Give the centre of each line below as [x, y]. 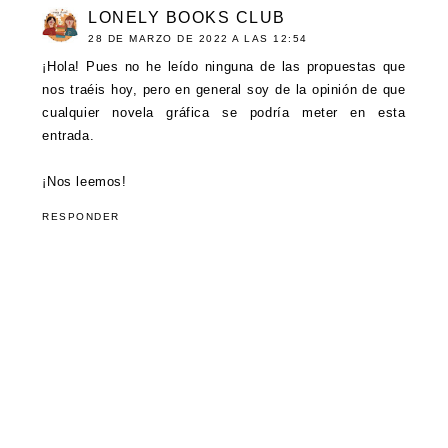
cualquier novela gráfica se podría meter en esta [224, 113]
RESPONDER [81, 217]
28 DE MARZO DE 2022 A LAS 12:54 [198, 39]
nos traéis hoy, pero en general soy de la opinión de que [224, 90]
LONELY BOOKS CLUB [187, 18]
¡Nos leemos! [84, 182]
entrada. [68, 136]
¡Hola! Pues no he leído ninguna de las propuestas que [224, 67]
